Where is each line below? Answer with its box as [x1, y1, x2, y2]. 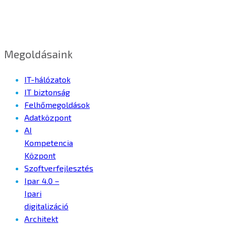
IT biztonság [24, 87, 70, 97]
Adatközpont [24, 112, 71, 122]
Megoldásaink [4, 47, 72, 60]
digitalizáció [24, 201, 68, 211]
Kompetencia [24, 137, 73, 147]
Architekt [24, 213, 58, 223]
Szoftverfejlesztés [24, 163, 93, 173]
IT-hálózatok [24, 74, 70, 84]
